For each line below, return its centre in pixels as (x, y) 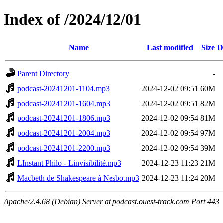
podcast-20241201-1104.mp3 (63, 88)
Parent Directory (43, 73)
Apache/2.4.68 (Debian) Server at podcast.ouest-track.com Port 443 (111, 201)
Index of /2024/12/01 (73, 20)
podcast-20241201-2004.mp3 (64, 133)
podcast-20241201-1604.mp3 (64, 103)
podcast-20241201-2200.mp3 (64, 148)
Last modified (170, 47)
